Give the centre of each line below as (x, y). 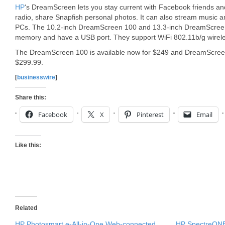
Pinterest (150, 115)
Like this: (28, 145)
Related (26, 208)
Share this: (31, 97)
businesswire (36, 77)
